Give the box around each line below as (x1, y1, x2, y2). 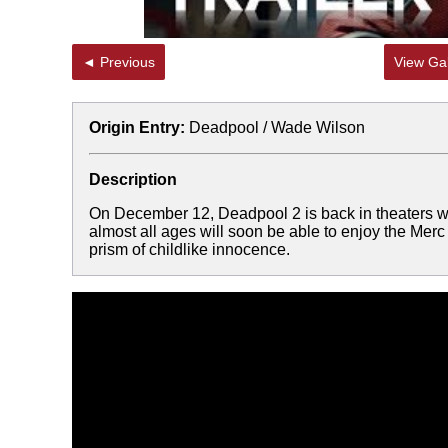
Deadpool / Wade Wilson (189, 119, 365, 136)
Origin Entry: (89, 119, 185, 136)
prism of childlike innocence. (89, 241, 290, 258)
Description (89, 171, 177, 188)
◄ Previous (100, 54, 155, 70)
